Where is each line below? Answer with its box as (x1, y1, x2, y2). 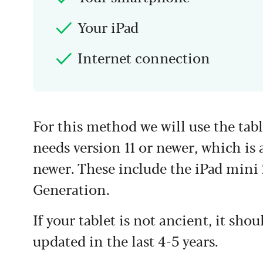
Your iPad (77, 16, 139, 37)
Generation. (33, 178, 110, 199)
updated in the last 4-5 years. (33, 230, 218, 251)
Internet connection (77, 47, 210, 68)
